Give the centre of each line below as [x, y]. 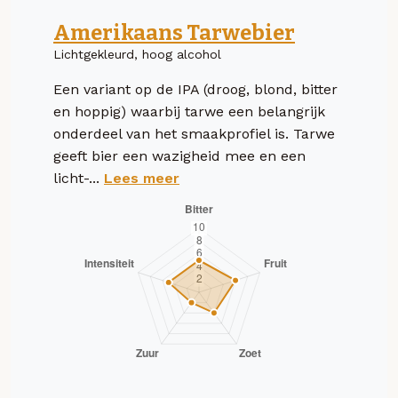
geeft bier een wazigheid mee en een [179, 155]
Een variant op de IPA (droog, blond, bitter [195, 89]
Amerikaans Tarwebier [174, 32]
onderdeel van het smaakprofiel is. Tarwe [194, 133]
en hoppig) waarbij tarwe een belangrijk [189, 111]
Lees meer [142, 178]
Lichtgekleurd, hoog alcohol [137, 54]
